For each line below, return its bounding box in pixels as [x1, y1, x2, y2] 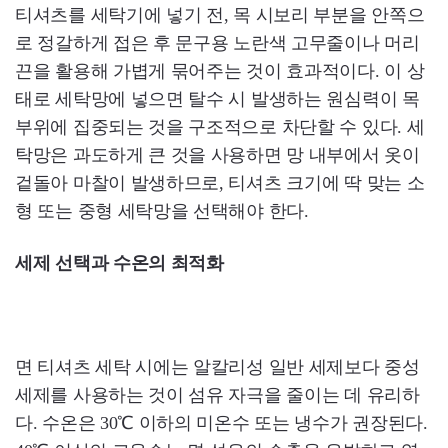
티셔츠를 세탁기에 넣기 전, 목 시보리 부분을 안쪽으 [15, 4, 425, 25]
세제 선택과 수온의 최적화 [15, 252, 224, 273]
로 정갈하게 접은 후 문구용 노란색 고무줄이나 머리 [15, 32, 420, 53]
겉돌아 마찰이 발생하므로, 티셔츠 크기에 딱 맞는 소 [15, 172, 425, 193]
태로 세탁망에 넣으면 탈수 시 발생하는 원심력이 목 [15, 88, 420, 109]
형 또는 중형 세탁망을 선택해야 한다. [15, 200, 309, 221]
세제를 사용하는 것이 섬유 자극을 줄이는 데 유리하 [15, 384, 420, 405]
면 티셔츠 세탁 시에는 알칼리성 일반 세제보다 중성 [15, 356, 420, 377]
